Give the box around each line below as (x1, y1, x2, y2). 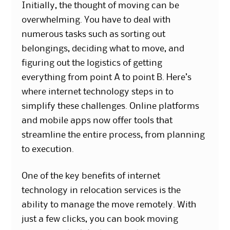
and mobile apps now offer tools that (22, 116, 173, 125)
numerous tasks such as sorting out (22, 30, 166, 39)
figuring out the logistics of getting (22, 59, 163, 67)
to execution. (22, 145, 74, 154)
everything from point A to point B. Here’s (22, 73, 192, 82)
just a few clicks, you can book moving (22, 215, 179, 223)
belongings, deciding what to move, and (22, 44, 185, 53)
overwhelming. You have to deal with (22, 15, 171, 24)
